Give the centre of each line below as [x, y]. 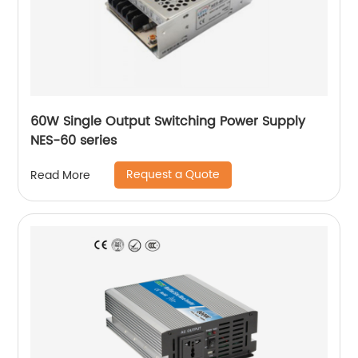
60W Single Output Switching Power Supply [168, 121]
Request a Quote [173, 175]
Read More [61, 175]
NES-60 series [74, 141]
